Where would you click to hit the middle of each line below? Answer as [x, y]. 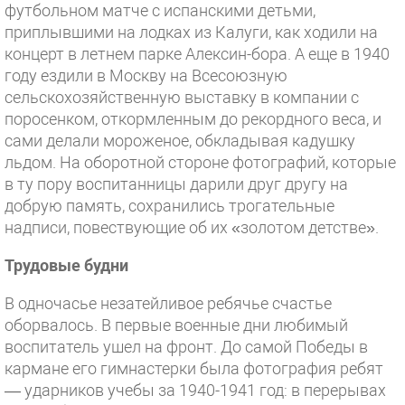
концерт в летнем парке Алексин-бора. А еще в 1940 [197, 54]
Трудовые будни [66, 265]
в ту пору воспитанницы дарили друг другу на [176, 184]
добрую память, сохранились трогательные [170, 206]
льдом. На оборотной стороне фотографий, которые [200, 162]
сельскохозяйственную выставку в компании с [182, 97]
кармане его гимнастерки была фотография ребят [194, 368]
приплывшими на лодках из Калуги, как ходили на [191, 32]
